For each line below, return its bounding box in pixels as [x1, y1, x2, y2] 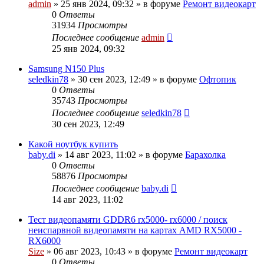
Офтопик [199, 74, 236, 84]
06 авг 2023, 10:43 [54, 246, 126, 256]
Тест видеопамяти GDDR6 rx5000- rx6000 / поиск [28, 214, 227, 225]
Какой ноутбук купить [28, 138, 118, 149]
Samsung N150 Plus [28, 63, 104, 74]
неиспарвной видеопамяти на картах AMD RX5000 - [28, 225, 242, 235]
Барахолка [185, 149, 226, 160]
